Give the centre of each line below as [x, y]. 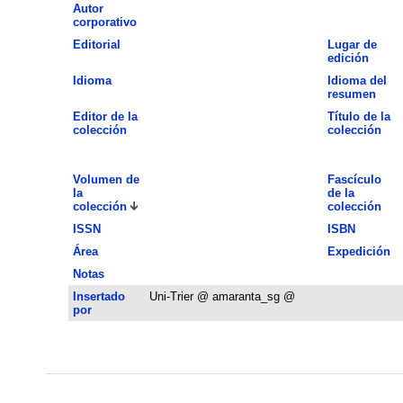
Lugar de [352, 44]
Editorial [96, 44]
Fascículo [354, 179]
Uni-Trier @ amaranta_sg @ [222, 296]
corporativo [104, 22]
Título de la [358, 116]
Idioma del [357, 80]
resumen [351, 94]
